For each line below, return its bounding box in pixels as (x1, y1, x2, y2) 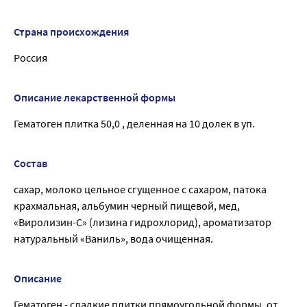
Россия (14, 51, 47, 65)
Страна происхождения (14, 25, 129, 39)
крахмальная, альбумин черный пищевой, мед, (14, 199, 240, 213)
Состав (14, 156, 47, 171)
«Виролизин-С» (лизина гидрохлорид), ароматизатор (14, 215, 271, 230)
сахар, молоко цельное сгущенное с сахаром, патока (14, 182, 267, 197)
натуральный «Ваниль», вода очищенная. (14, 232, 213, 246)
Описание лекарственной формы (14, 90, 175, 105)
